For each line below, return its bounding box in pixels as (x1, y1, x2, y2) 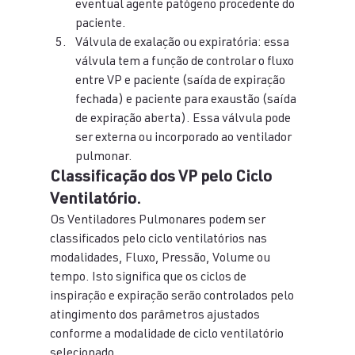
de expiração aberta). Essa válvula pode (74, 113, 293, 126)
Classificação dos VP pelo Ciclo (49, 170, 275, 186)
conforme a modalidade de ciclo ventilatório (49, 329, 286, 342)
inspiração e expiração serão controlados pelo (49, 291, 296, 303)
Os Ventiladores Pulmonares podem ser (49, 215, 268, 227)
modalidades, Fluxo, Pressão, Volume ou (49, 253, 273, 265)
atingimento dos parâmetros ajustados (49, 310, 262, 323)
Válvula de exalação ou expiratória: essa (74, 37, 292, 50)
